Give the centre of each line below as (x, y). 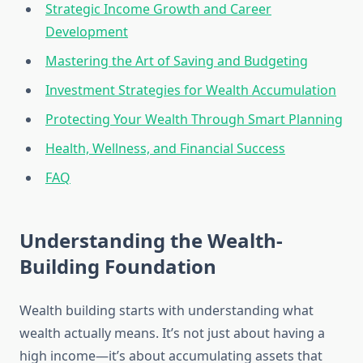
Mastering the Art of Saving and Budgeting (177, 61)
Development (87, 32)
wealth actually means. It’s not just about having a (172, 333)
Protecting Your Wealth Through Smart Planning (194, 120)
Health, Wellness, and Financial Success (165, 149)
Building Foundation (118, 267)
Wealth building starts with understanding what (167, 311)
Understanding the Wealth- (151, 241)
